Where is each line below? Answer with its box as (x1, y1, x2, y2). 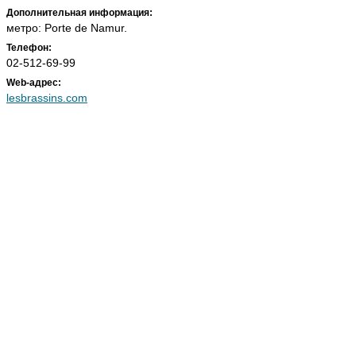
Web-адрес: (6, 77, 61, 88)
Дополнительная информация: (6, 7, 153, 18)
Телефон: (6, 42, 52, 53)
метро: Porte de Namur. (6, 21, 127, 34)
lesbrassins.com (6, 91, 87, 104)
